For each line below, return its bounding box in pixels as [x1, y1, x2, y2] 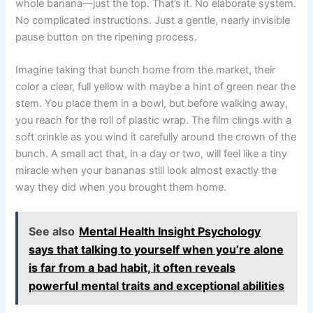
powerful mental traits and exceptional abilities [29, 278, 285, 293]
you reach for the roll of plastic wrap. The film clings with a [15, 113, 292, 126]
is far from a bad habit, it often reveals [29, 260, 236, 275]
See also [29, 224, 75, 238]
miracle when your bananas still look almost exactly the [15, 163, 277, 177]
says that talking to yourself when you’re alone [29, 242, 284, 256]
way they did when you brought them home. [15, 180, 227, 194]
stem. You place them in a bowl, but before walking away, [15, 96, 289, 110]
